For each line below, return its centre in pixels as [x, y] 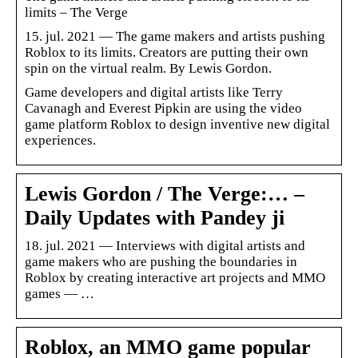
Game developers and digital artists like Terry [154, 92]
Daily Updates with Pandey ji [155, 217]
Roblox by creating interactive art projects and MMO [175, 277]
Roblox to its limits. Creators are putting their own [167, 52]
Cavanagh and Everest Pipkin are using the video [163, 108]
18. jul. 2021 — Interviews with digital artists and [165, 245]
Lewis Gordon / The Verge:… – [165, 193]
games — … [60, 293]
